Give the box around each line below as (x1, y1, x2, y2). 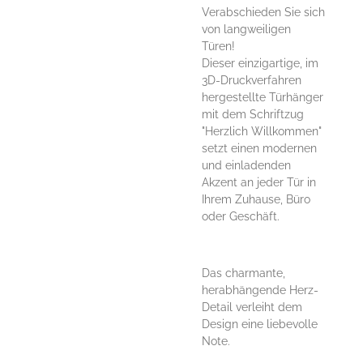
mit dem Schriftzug (202, 107, 304, 121)
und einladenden (202, 158, 291, 172)
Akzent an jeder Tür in (202, 175, 316, 189)
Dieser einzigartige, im (202, 56, 318, 70)
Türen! (202, 39, 235, 53)
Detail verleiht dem (202, 300, 302, 314)
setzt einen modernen (202, 141, 317, 155)
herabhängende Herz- (202, 283, 318, 297)
